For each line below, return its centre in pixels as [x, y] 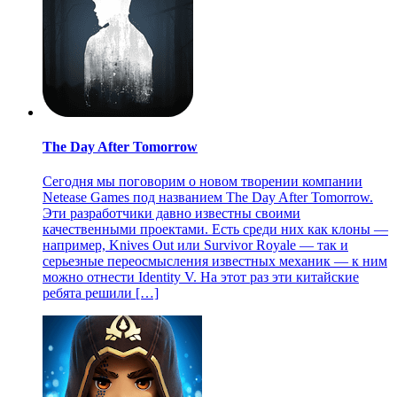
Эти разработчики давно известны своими [171, 214]
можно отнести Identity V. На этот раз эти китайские [201, 277]
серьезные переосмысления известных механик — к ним [215, 261]
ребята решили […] [101, 293]
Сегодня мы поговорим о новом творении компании [202, 182]
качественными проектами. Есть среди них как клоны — [215, 230]
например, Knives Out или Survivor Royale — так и [195, 245]
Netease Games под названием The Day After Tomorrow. [208, 198]
